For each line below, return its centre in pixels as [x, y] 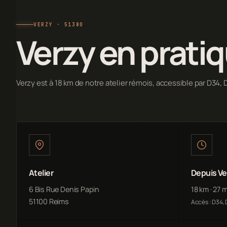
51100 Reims [49, 201]
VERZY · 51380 [59, 24]
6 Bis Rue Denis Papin [64, 189]
